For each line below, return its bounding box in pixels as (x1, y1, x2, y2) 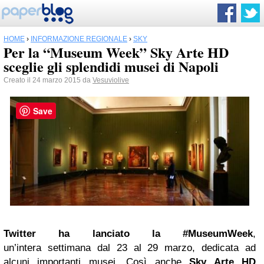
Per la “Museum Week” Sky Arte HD (4, 42, 229, 62)
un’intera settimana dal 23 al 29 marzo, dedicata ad (4, 242, 256, 253)
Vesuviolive (93, 76, 129, 84)
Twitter (4, 227, 36, 239)
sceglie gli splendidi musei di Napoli (4, 56, 219, 77)
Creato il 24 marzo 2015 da (4, 76, 93, 84)
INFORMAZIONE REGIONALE (31, 35, 127, 43)
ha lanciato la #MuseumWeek (36, 227, 253, 239)
